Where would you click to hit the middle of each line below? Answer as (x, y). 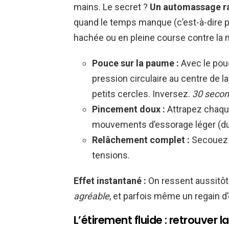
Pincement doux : (129, 109)
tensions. (111, 155)
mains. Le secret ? (112, 7)
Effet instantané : (110, 181)
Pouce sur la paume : (135, 63)
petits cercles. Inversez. (142, 94)
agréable (91, 196)
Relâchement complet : (141, 140)
